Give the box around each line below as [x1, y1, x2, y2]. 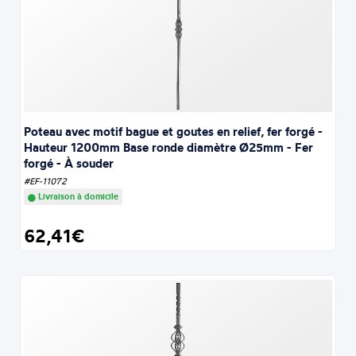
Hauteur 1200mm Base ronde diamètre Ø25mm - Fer [24, 140, 314, 156]
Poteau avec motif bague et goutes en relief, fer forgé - [24, 124, 323, 140]
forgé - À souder [24, 156, 114, 172]
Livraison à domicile [36, 191, 119, 203]
